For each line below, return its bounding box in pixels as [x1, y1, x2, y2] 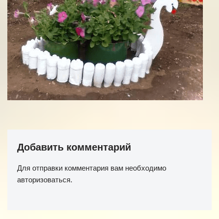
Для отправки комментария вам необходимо [17, 164, 166, 172]
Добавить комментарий [17, 142, 131, 153]
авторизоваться [17, 175, 70, 184]
